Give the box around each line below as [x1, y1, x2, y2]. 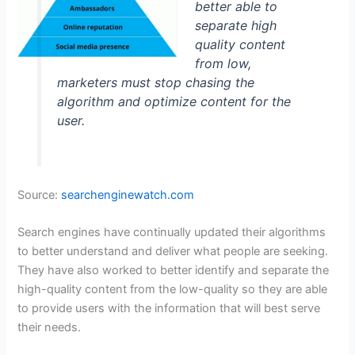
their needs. [17, 320, 82, 335]
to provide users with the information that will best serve [17, 301, 321, 316]
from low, [194, 55, 251, 72]
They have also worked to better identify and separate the [17, 263, 330, 278]
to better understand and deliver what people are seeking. [17, 244, 329, 259]
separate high [194, 17, 277, 34]
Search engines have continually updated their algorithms [17, 225, 326, 240]
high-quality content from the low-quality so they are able [17, 282, 328, 297]
